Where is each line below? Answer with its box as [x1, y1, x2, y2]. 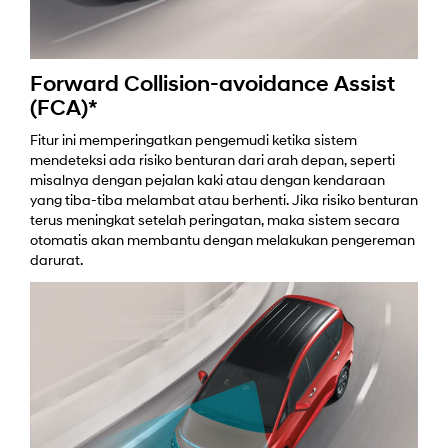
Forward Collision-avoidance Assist [30, 73, 395, 97]
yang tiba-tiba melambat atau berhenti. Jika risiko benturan [30, 193, 418, 209]
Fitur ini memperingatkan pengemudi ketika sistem [30, 133, 357, 149]
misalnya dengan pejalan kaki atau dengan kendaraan [30, 173, 385, 189]
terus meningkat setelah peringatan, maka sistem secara [30, 213, 400, 229]
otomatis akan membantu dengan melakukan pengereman [30, 233, 415, 249]
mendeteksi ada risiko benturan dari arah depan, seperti [30, 153, 395, 169]
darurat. [30, 253, 83, 269]
